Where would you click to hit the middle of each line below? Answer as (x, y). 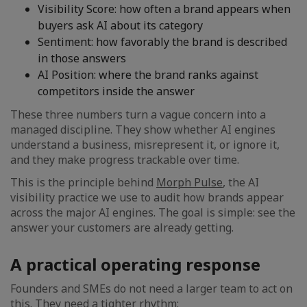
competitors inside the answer (116, 91)
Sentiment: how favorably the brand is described (162, 42)
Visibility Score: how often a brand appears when (164, 9)
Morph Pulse (189, 182)
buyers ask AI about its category (120, 25)
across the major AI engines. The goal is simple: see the (153, 212)
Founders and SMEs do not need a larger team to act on (151, 288)
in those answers (82, 58)
